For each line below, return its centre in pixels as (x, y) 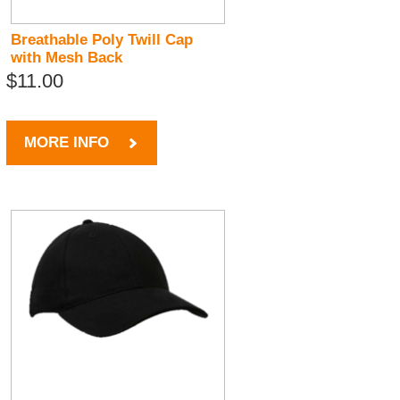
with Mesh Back (67, 58)
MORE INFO (67, 143)
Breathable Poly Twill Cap (102, 40)
